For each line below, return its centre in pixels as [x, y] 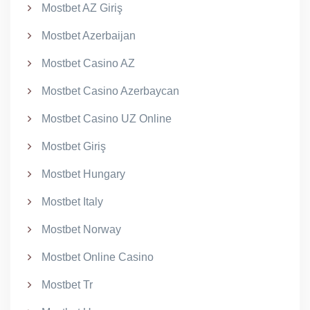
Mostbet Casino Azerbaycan [110, 91]
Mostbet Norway [81, 229]
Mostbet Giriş [74, 146]
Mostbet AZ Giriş [82, 8]
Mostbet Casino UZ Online [107, 119]
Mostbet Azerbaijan [89, 36]
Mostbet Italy [72, 202]
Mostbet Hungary [83, 174]
